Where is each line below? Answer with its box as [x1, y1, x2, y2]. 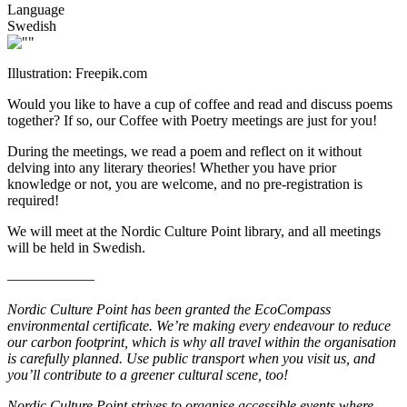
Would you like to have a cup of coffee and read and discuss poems [7, 95, 392, 112]
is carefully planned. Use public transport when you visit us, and [7, 350, 375, 366]
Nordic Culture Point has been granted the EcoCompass [7, 301, 331, 317]
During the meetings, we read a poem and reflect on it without [7, 143, 362, 159]
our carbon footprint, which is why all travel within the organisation [7, 333, 396, 350]
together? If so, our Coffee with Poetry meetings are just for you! [7, 112, 377, 128]
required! [7, 192, 59, 208]
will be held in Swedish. [7, 239, 145, 255]
